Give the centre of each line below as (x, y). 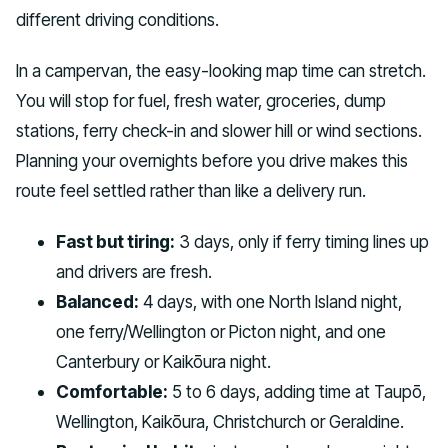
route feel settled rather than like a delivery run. (191, 191)
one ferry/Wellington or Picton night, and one (221, 331)
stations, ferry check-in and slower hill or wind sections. (219, 131)
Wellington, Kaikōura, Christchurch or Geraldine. (230, 421)
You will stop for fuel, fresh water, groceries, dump (201, 101)
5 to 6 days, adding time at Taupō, (297, 391)
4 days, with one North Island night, (270, 301)
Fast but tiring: (115, 241)
